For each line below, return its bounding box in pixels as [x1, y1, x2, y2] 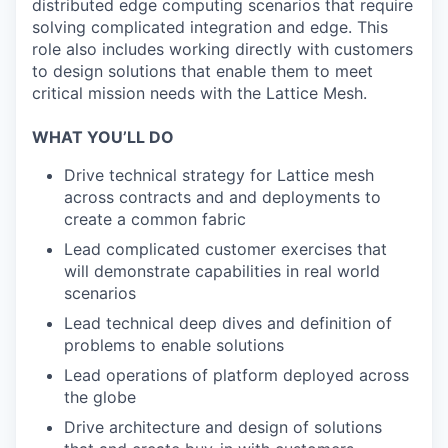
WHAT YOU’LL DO [32, 127, 174, 147]
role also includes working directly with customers [32, 39, 413, 59]
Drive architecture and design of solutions [64, 417, 382, 437]
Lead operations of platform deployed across [64, 365, 409, 385]
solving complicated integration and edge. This [32, 17, 388, 37]
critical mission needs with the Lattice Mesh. [32, 83, 367, 103]
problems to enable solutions [64, 335, 284, 355]
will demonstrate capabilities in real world [64, 261, 380, 281]
